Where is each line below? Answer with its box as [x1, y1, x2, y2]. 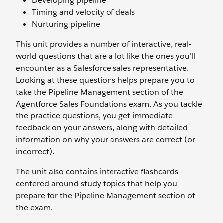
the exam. [16, 202, 53, 213]
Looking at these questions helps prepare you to [16, 75, 195, 85]
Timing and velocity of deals [32, 7, 135, 17]
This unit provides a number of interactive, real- [16, 39, 191, 49]
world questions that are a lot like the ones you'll [16, 51, 196, 61]
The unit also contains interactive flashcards [16, 166, 178, 177]
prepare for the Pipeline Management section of [16, 190, 195, 201]
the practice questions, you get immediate [16, 111, 173, 121]
